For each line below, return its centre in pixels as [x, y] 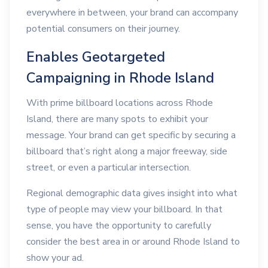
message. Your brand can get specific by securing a [131, 135]
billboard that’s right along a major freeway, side [127, 151]
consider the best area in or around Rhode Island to [133, 242]
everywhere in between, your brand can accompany [132, 13]
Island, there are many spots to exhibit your [117, 119]
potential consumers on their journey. [103, 29]
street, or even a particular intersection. [109, 167]
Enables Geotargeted [96, 57]
